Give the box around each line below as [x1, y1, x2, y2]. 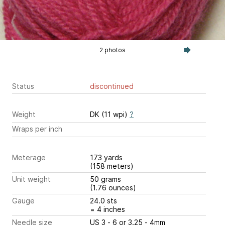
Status [12, 81, 34, 90]
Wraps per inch [12, 124, 62, 133]
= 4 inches [90, 204, 125, 213]
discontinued [90, 81, 134, 90]
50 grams [90, 174, 123, 183]
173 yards [90, 153, 125, 162]
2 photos [99, 46, 126, 54]
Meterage [12, 153, 46, 162]
